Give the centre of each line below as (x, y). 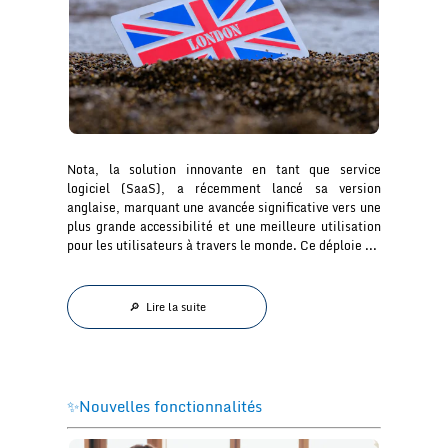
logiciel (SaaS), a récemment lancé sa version (224, 189)
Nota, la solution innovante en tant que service (224, 170)
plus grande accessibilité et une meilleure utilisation (224, 227)
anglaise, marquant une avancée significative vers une (224, 208)
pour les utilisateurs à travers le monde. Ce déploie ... (222, 246)
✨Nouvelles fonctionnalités (165, 406)
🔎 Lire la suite (167, 307)
